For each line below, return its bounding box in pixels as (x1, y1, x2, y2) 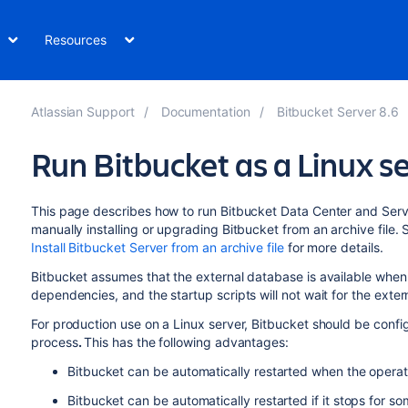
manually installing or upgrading (30, 221, 222, 237)
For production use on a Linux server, (30, 316, 252, 331)
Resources (45, 32, 107, 47)
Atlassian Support (30, 104, 135, 119)
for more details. (283, 240, 387, 255)
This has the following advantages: (84, 334, 289, 350)
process (30, 334, 78, 350)
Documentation (160, 104, 250, 119)
